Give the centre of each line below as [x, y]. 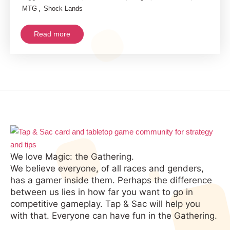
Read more [52, 34]
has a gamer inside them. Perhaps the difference [111, 180]
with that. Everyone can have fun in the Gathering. [114, 215]
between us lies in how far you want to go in [102, 192]
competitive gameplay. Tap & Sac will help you [106, 204]
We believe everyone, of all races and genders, [107, 168]
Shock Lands [63, 8]
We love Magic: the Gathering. [72, 156]
